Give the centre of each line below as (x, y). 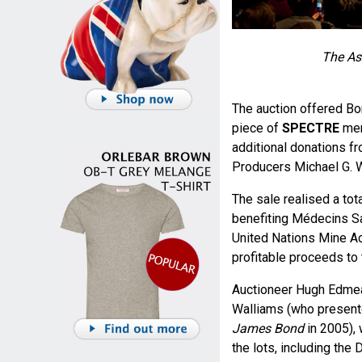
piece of (257, 128)
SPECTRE (310, 128)
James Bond (267, 329)
